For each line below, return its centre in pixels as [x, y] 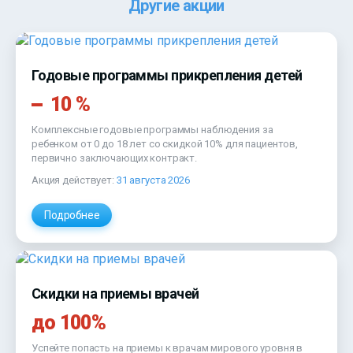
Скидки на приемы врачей [115, 294]
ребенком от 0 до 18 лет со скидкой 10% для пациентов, [165, 144]
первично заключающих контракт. [115, 158]
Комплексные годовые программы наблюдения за [152, 130]
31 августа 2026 [153, 180]
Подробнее [72, 216]
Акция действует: [74, 180]
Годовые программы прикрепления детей [167, 76]
